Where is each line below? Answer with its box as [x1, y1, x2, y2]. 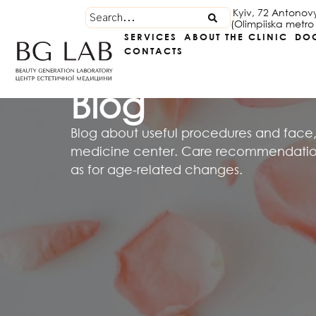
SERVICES [124, 31, 178, 42]
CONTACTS [124, 45, 184, 56]
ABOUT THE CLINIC [184, 31, 288, 42]
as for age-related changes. [71, 162, 243, 177]
